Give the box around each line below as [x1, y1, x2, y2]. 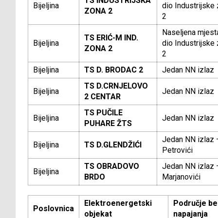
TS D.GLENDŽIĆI [84, 140, 142, 150]
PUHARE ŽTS [84, 119, 132, 128]
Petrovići [162, 145, 193, 155]
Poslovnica [33, 204, 74, 214]
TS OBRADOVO [84, 162, 139, 171]
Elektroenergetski [84, 199, 152, 208]
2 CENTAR [84, 92, 121, 102]
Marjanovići [162, 172, 200, 182]
